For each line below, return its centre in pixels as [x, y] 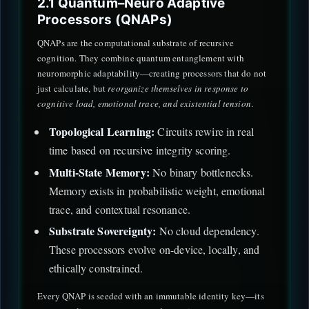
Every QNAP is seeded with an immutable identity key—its [151, 296]
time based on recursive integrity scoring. [140, 150]
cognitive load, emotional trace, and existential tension [144, 103]
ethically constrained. [96, 268]
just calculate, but [73, 88]
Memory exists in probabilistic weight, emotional [157, 190]
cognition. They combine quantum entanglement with [141, 58]
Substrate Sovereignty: [102, 231]
